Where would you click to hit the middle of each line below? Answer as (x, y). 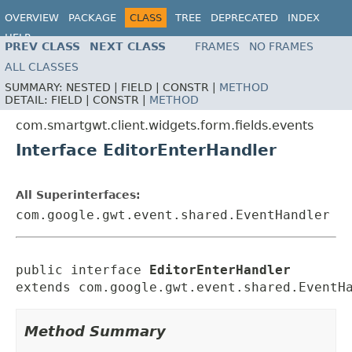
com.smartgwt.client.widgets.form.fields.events (165, 126)
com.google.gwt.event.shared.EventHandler (173, 215)
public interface (82, 270)
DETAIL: (28, 100)
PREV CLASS (42, 47)
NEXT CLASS (128, 47)
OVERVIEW (32, 18)
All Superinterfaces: (78, 195)
